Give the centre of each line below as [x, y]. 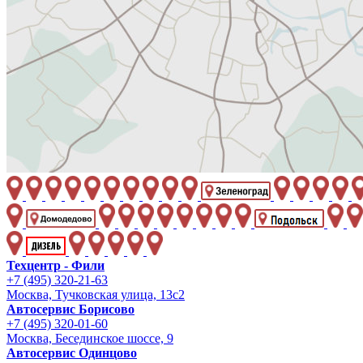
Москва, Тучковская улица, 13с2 [96, 295]
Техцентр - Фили [56, 266]
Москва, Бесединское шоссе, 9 [90, 339]
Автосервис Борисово [70, 310]
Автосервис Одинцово [72, 353]
